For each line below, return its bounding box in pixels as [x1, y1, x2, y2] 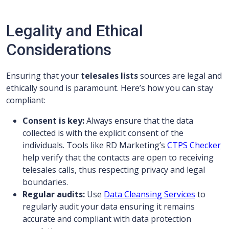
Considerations [6, 40, 111, 59]
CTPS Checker [167, 140, 221, 151]
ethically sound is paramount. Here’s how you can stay [6, 82, 213, 94]
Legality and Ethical [6, 21, 143, 40]
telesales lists [81, 70, 138, 81]
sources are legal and [138, 70, 222, 81]
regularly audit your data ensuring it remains [22, 201, 195, 212]
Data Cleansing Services [104, 189, 195, 200]
